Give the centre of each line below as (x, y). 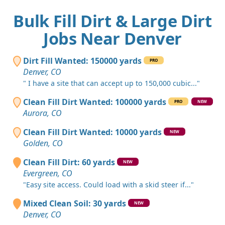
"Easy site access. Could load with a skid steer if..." (108, 185)
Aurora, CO (42, 113)
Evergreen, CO (47, 174)
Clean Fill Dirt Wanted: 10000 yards (92, 132)
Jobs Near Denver (113, 39)
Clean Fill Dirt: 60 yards (69, 162)
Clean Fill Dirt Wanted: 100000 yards (94, 102)
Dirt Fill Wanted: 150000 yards (82, 61)
